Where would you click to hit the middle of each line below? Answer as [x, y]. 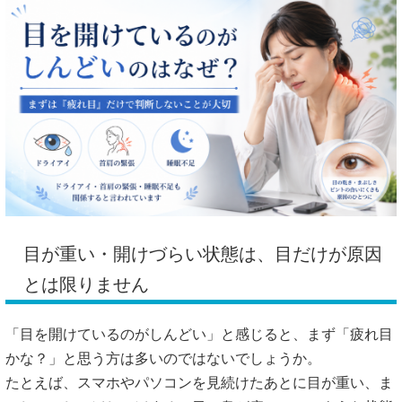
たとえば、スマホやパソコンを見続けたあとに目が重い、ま [199, 382]
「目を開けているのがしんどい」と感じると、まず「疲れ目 [199, 334]
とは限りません [86, 284]
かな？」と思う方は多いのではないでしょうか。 [163, 358]
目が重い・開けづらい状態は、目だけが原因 [203, 253]
